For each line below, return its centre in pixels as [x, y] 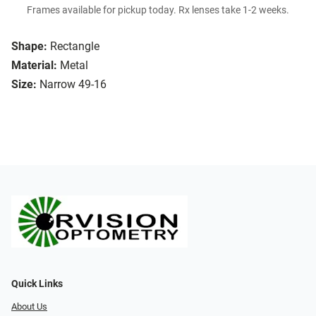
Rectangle [75, 47]
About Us [29, 306]
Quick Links [37, 284]
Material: [34, 66]
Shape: [29, 47]
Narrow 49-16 [73, 85]
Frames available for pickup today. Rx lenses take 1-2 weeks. [158, 11]
